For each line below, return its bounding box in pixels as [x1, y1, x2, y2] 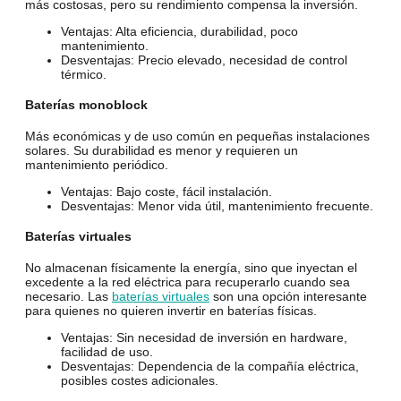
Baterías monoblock [25, 98, 148, 113]
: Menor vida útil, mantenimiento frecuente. [131, 198, 373, 213]
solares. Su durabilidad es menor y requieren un [25, 142, 298, 158]
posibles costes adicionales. [61, 373, 218, 388]
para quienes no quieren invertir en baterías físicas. [25, 303, 317, 319]
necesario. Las [25, 289, 112, 304]
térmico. [61, 66, 107, 81]
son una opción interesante [209, 289, 367, 304]
